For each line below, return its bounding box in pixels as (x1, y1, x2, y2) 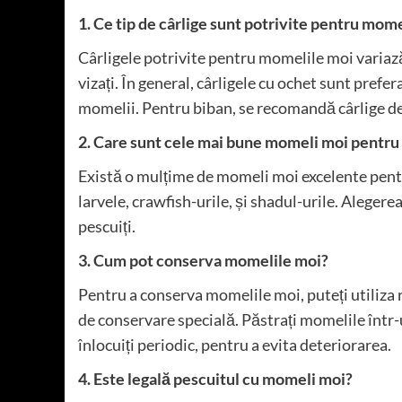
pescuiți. (78, 216, 135, 237)
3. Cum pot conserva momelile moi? (78, 250, 328, 271)
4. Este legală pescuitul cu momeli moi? (78, 369, 353, 389)
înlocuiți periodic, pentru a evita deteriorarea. (78, 335, 391, 355)
